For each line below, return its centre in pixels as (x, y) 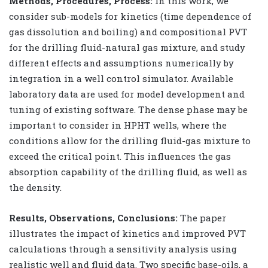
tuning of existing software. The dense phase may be (128, 109)
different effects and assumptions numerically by (121, 63)
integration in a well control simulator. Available (121, 78)
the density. (35, 187)
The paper (202, 217)
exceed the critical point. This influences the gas (120, 156)
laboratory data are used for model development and (127, 94)
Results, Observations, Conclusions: (93, 217)
